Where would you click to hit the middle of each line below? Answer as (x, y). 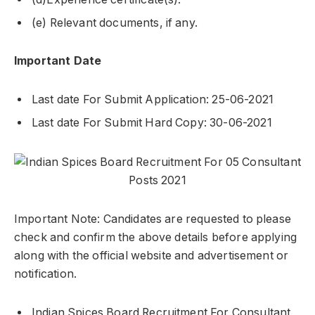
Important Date (58, 61)
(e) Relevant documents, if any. (115, 22)
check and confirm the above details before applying (156, 238)
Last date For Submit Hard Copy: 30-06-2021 (152, 122)
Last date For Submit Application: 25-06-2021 (153, 99)
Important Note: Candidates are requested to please (153, 219)
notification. (46, 274)
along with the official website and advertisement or (152, 256)
